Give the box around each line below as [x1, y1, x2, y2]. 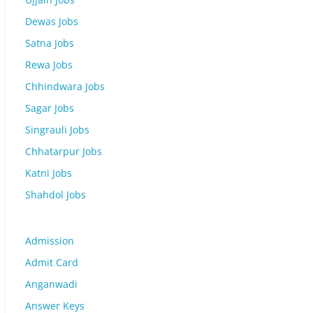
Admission [25, 234, 74, 247]
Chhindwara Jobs [25, 80, 105, 93]
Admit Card [25, 256, 78, 269]
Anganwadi [25, 277, 78, 291]
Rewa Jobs [25, 58, 73, 71]
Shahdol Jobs [25, 188, 86, 201]
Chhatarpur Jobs [25, 145, 102, 158]
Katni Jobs [25, 166, 72, 180]
